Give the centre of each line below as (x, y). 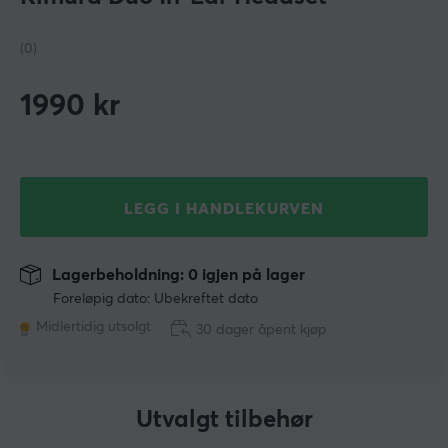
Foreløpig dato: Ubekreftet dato (155, 299)
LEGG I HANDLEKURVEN (224, 209)
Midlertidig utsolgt (93, 327)
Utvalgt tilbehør (224, 420)
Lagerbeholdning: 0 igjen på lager (176, 275)
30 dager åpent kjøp (261, 330)
